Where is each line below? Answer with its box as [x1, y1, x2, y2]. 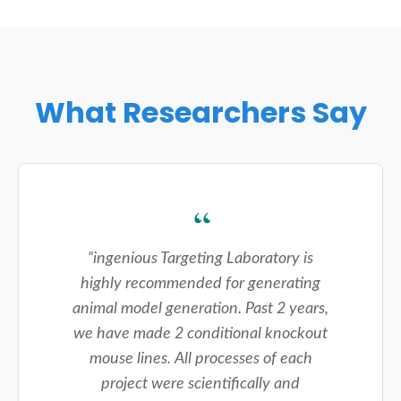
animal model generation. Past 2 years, [73, 300, 328, 316]
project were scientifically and [101, 375, 300, 391]
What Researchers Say [34, 91, 367, 132]
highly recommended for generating [81, 275, 320, 291]
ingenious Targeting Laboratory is [93, 250, 313, 266]
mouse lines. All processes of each [89, 350, 312, 366]
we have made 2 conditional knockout [73, 325, 328, 341]
